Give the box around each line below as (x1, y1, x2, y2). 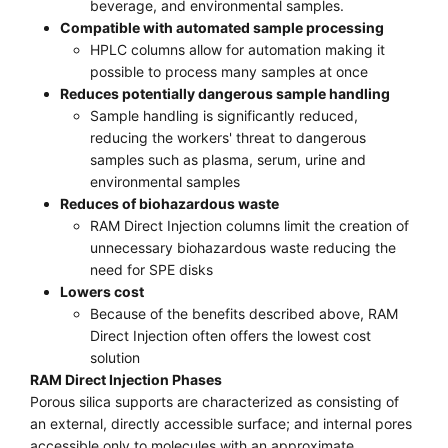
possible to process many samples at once (90, 63, 368, 80)
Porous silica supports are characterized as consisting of (30, 393, 399, 410)
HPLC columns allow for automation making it (90, 41, 385, 58)
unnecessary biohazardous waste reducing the (90, 239, 396, 256)
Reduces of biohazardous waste (60, 195, 279, 212)
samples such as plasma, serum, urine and (90, 151, 366, 168)
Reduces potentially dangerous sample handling (60, 85, 390, 102)
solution (90, 349, 140, 366)
